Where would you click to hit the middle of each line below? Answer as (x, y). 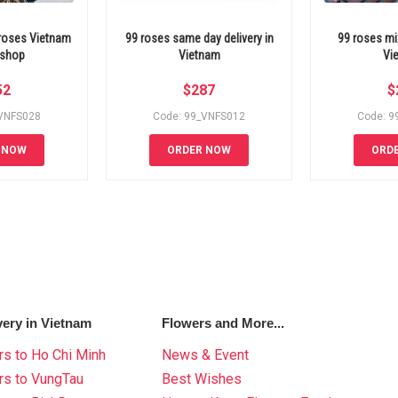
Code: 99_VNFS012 (199, 117)
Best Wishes (202, 379)
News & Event (206, 355)
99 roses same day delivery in (199, 39)
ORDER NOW (199, 151)
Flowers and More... (223, 323)
